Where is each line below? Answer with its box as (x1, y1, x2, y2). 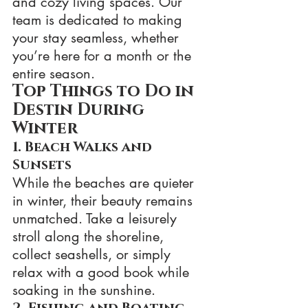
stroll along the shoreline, (12, 227, 168, 245)
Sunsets (12, 155, 71, 174)
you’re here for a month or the (12, 46, 195, 65)
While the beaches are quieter (12, 173, 198, 192)
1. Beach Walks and (12, 137, 155, 156)
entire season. (12, 64, 95, 82)
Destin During (12, 98, 148, 121)
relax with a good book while (12, 263, 193, 281)
